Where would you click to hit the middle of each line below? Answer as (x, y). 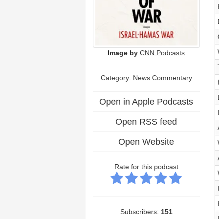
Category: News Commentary (146, 77)
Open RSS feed (146, 121)
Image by (123, 53)
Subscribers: (140, 211)
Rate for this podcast (146, 166)
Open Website (146, 142)
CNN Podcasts (163, 53)
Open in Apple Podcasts (146, 101)
